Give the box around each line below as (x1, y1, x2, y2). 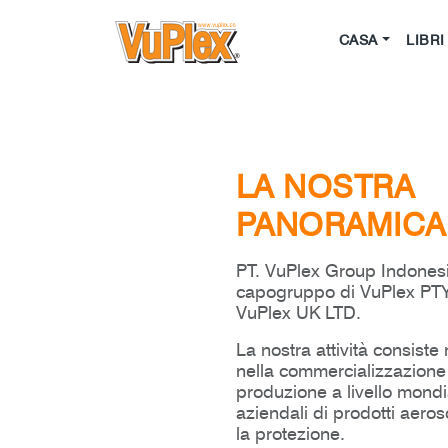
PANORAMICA (235, 205, 446, 244)
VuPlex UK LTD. (235, 302, 361, 323)
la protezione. (235, 423, 345, 444)
